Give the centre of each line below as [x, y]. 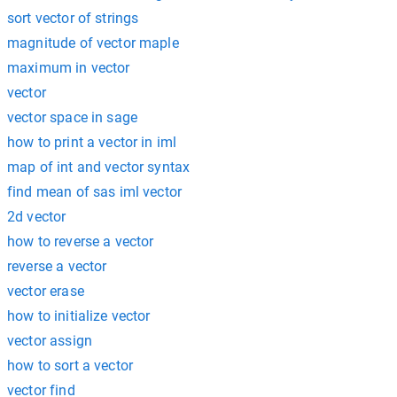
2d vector [37, 216]
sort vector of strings [73, 18]
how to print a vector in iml [92, 142]
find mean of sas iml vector [95, 191]
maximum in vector [69, 67]
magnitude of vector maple [93, 43]
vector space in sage [72, 117]
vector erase [46, 291]
